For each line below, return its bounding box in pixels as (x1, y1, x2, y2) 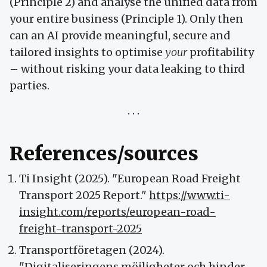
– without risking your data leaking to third (10, 62, 245, 76)
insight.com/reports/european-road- (19, 205, 216, 219)
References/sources (10, 142, 198, 166)
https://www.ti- (149, 188, 230, 203)
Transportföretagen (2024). (19, 243, 164, 257)
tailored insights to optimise (10, 45, 165, 60)
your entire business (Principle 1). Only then (10, 12, 243, 26)
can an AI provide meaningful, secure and (10, 29, 231, 43)
